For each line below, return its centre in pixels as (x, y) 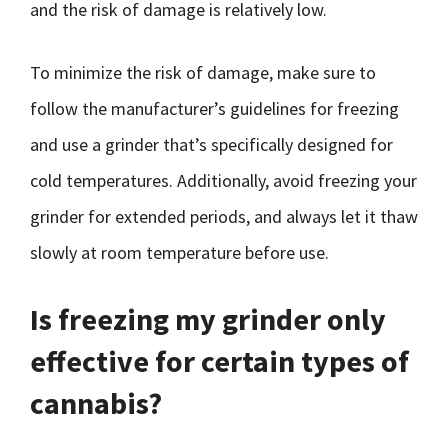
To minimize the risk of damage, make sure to (203, 72)
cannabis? (96, 403)
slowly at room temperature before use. (179, 252)
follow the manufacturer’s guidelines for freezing (214, 108)
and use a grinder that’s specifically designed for (211, 144)
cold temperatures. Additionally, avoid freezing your (223, 180)
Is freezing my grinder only (208, 319)
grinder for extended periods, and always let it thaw (224, 216)
